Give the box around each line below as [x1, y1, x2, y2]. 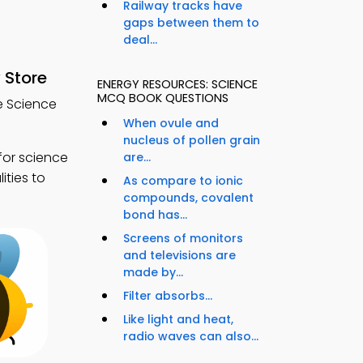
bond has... [123, 207, 187, 224]
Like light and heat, [123, 311, 233, 328]
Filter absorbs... [123, 288, 212, 305]
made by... [123, 264, 183, 281]
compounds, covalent [123, 190, 254, 207]
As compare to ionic [123, 173, 243, 190]
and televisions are [123, 247, 236, 264]
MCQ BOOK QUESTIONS [97, 90, 228, 107]
